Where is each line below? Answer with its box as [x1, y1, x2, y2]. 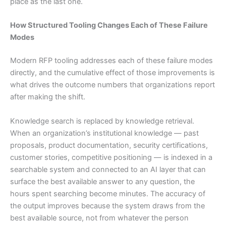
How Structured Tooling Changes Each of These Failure [10, 21, 208, 30]
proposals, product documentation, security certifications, [10, 140, 208, 150]
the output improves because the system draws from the [10, 201, 205, 210]
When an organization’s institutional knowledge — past [10, 128, 199, 138]
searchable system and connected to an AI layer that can [10, 164, 206, 174]
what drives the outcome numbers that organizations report [10, 80, 215, 90]
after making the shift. [10, 92, 85, 102]
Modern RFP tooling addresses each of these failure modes [10, 56, 213, 66]
